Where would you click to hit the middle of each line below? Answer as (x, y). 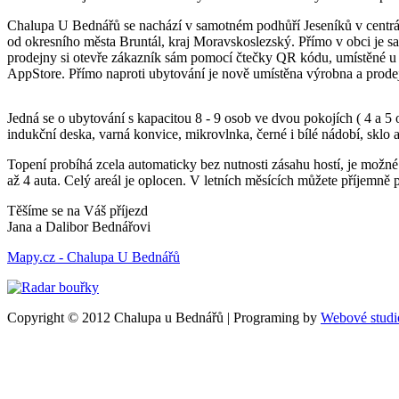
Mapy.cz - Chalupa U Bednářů (94, 256)
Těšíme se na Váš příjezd (77, 210)
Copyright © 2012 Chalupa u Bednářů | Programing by (164, 317)
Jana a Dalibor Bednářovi (79, 226)
